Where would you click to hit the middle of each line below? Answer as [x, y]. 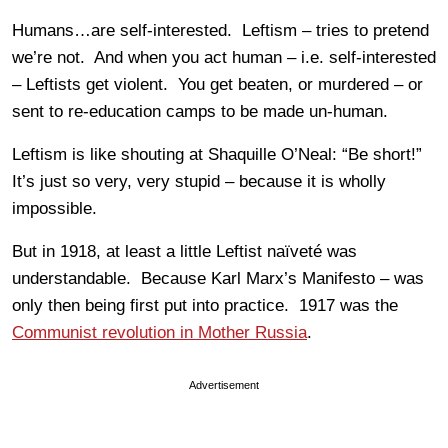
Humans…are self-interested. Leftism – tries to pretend [220, 30]
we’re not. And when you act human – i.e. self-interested [224, 57]
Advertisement [224, 384]
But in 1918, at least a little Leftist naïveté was [184, 251]
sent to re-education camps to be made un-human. [200, 111]
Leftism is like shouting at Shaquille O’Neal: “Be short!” [219, 154]
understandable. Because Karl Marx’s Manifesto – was [218, 278]
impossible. [54, 208]
